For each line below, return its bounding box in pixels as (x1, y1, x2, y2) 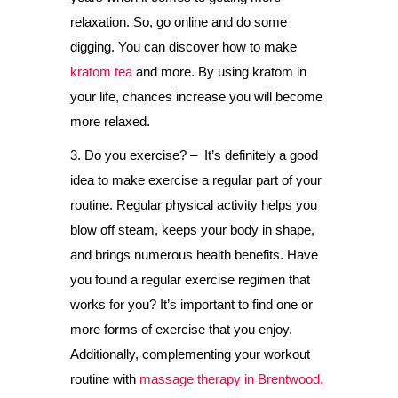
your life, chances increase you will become (70, 89, 322, 104)
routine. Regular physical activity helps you (70, 197, 317, 212)
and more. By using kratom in (132, 64, 306, 79)
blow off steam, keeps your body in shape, (70, 222, 314, 237)
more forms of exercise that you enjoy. (70, 322, 292, 337)
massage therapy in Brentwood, (139, 371, 323, 386)
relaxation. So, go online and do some (70, 14, 287, 29)
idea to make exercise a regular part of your (70, 172, 322, 187)
